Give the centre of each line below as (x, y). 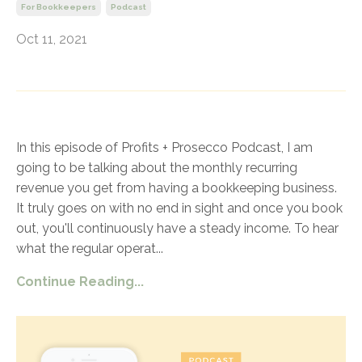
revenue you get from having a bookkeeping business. (177, 188)
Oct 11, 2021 (52, 40)
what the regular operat (86, 249)
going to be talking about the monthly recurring (157, 168)
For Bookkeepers (59, 7)
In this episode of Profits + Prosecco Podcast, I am (164, 148)
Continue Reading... (80, 282)
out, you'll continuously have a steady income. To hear (177, 229)
